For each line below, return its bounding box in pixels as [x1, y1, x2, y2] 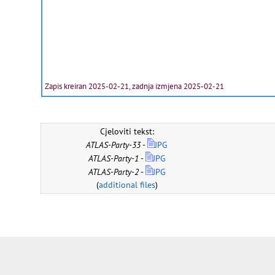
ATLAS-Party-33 [86, 139, 141, 151]
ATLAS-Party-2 [88, 166, 139, 178]
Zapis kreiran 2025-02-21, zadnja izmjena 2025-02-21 [43, 81, 224, 92]
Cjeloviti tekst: [99, 126, 154, 137]
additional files [98, 179, 155, 191]
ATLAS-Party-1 [88, 153, 139, 165]
